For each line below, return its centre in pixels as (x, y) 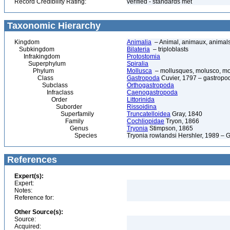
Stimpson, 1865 (170, 128)
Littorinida (141, 100)
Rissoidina (142, 107)
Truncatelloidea (149, 114)
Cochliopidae (146, 121)
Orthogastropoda (150, 85)
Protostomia (143, 56)
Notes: (23, 190)
